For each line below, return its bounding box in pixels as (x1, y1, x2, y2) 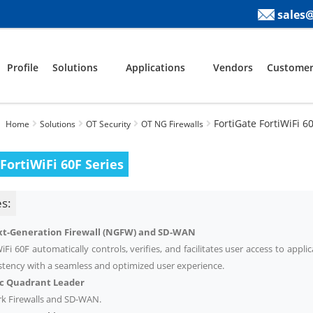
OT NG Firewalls (140, 117, 203, 130)
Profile (7, 61, 38, 74)
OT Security (85, 117, 131, 130)
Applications (126, 61, 185, 74)
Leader (52, 275, 85, 289)
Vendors (213, 61, 253, 74)
